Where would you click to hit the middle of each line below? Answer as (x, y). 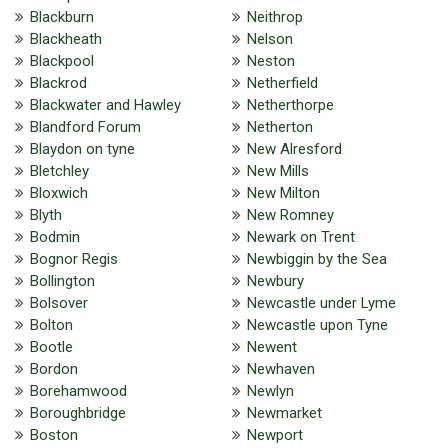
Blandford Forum (85, 126)
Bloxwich (59, 192)
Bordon (54, 368)
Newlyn (270, 390)
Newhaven (280, 368)
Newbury (275, 280)
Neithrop (274, 16)
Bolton (51, 324)
